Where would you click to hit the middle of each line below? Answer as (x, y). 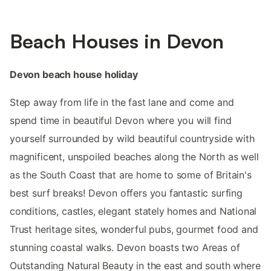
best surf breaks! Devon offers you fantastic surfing (126, 193)
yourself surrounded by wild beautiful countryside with (132, 138)
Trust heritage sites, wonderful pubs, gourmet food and (134, 229)
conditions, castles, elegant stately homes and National (133, 211)
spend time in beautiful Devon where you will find (121, 120)
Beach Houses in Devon (117, 41)
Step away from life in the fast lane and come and (122, 102)
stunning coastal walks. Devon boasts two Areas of (125, 247)
